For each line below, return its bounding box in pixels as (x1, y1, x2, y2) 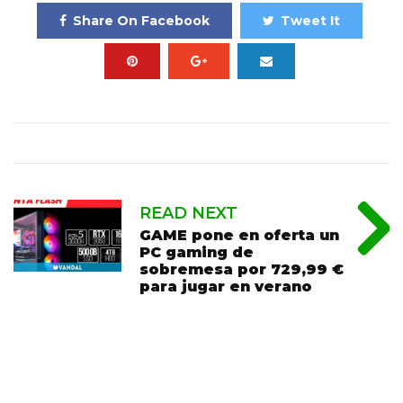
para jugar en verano (139, 278, 312, 296)
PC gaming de (139, 244, 254, 262)
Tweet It (280, 13, 340, 30)
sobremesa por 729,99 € (139, 261, 344, 279)
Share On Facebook (72, 13, 210, 30)
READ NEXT (139, 203, 237, 224)
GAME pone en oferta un (139, 227, 339, 245)
